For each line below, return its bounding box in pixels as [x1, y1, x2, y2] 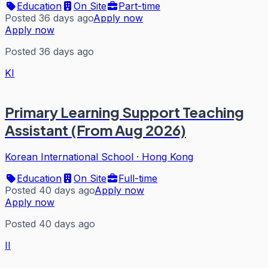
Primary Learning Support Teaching [5, 103, 244, 121]
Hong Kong [142, 151, 193, 163]
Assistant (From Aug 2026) [5, 121, 186, 139]
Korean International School [5, 151, 133, 163]
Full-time [118, 172, 157, 185]
